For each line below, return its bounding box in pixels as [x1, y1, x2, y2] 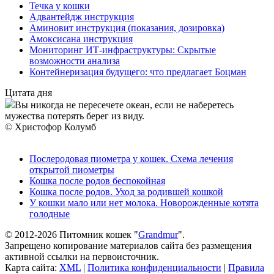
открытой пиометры [29, 164, 114, 175]
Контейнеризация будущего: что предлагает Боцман [29, 66, 246, 77]
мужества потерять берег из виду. [5, 110, 144, 121]
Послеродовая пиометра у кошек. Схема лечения [29, 153, 233, 164]
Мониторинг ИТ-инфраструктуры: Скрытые [29, 44, 216, 55]
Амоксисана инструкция [29, 33, 133, 44]
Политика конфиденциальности [87, 262, 221, 273]
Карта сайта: [5, 262, 59, 273]
